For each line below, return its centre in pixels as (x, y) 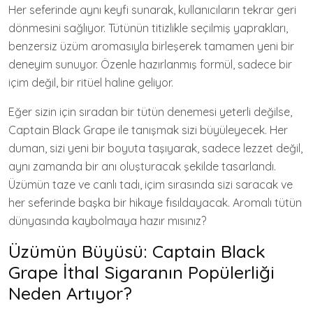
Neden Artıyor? (70, 293)
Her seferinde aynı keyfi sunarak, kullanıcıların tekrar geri (152, 10)
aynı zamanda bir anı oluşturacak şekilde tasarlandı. (142, 166)
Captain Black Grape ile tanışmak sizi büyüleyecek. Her (148, 130)
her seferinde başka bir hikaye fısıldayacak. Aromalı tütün (155, 203)
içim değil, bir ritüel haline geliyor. (91, 82)
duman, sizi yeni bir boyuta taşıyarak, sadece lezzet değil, (155, 148)
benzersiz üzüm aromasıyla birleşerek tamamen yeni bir (151, 46)
